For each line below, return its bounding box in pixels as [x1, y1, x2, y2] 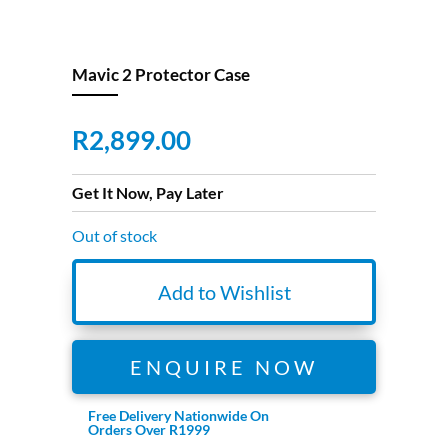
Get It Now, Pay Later [72, 183, 225, 203]
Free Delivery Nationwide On [87, 407, 269, 425]
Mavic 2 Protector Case [72, 64, 251, 86]
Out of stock [72, 226, 158, 246]
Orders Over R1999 [87, 421, 210, 439]
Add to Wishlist [157, 280, 291, 305]
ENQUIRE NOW [130, 355, 318, 380]
